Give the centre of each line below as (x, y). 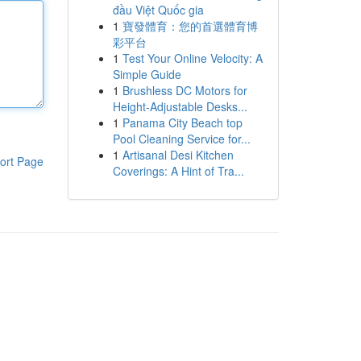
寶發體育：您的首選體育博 (190, 26)
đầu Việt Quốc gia (158, 10)
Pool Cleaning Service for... (181, 139)
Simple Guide (147, 74)
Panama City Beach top (182, 122)
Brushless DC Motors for (185, 90)
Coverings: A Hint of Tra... (178, 171)
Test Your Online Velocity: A (192, 58)
